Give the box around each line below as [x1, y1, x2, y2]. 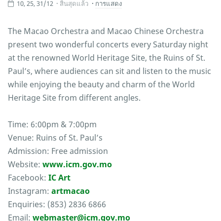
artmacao [51, 185, 90, 197]
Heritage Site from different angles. [8, 92, 141, 104]
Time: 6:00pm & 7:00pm [8, 119, 97, 130]
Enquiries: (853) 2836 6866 [8, 199, 106, 210]
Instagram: [8, 185, 51, 197]
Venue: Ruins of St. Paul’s [8, 132, 103, 144]
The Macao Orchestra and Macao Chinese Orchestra [8, 26, 204, 37]
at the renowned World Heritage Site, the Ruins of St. [8, 52, 205, 64]
